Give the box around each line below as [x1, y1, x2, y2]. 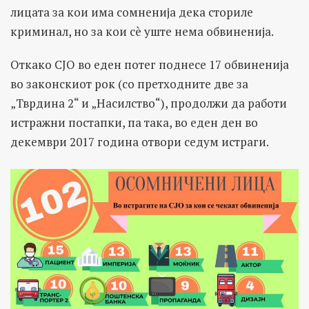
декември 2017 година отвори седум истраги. [10, 133, 269, 150]
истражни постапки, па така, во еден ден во [10, 114, 258, 130]
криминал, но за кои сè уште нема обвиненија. [10, 23, 274, 39]
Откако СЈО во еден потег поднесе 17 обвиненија [10, 56, 289, 72]
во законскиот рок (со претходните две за [10, 75, 248, 92]
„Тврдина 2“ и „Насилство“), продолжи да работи [10, 94, 287, 111]
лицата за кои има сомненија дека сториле [10, 3, 253, 20]
